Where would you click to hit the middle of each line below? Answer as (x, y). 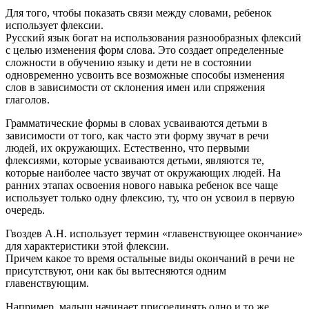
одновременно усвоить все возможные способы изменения (145, 74)
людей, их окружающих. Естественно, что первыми (128, 148)
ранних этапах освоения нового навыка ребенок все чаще (142, 185)
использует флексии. (54, 25)
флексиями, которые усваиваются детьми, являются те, (135, 160)
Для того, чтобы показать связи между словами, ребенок (139, 12)
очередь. (25, 210)
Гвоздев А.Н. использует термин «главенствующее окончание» (154, 233)
